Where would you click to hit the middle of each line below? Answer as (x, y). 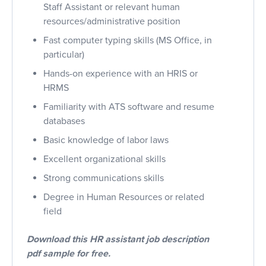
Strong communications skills (104, 178)
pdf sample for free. (69, 253)
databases (64, 121)
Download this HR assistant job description (118, 239)
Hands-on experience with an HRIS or (121, 73)
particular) (64, 54)
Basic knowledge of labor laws (106, 140)
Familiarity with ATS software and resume (129, 107)
